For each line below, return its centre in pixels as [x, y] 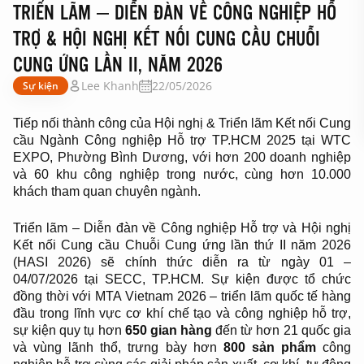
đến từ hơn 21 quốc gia [282, 330]
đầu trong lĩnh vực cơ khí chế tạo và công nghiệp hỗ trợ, [182, 313]
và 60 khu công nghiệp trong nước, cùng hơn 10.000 [182, 174]
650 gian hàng [169, 330]
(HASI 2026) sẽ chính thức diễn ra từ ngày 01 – [182, 262]
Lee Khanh [110, 86]
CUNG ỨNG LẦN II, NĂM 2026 [118, 63]
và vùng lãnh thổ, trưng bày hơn [115, 347]
